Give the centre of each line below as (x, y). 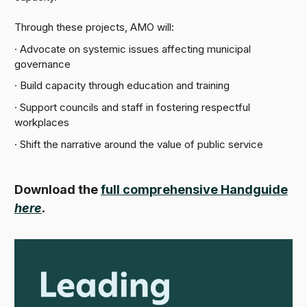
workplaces (41, 123)
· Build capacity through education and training (122, 86)
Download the (57, 190)
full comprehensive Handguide (194, 190)
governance (42, 64)
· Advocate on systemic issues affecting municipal (132, 49)
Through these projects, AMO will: (94, 27)
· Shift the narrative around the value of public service (138, 144)
